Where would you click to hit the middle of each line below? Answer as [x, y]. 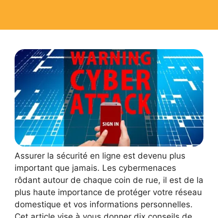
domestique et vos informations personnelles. [104, 205]
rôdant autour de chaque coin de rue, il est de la [109, 180]
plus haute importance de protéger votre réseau [108, 192]
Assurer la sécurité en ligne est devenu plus [100, 156]
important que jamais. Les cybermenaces [95, 168]
